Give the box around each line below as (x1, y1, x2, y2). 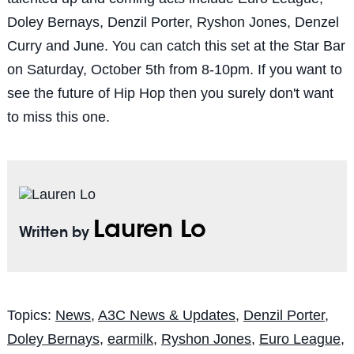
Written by (18, 227, 93, 242)
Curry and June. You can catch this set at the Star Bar (6, 38, 345, 55)
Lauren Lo (92, 220, 206, 244)
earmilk (107, 331, 153, 348)
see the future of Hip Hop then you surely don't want (6, 85, 333, 102)
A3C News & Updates (97, 307, 235, 324)
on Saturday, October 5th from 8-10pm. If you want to (6, 62, 342, 78)
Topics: (6, 307, 55, 324)
